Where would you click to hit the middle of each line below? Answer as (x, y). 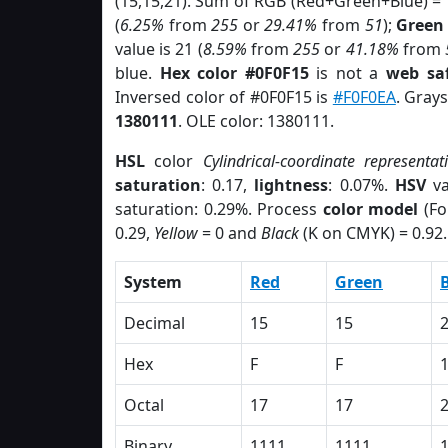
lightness (291, 185)
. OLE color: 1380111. (256, 121)
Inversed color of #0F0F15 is (224, 97)
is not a (347, 73)
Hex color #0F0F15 (234, 73)
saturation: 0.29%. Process (219, 209)
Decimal (154, 323)
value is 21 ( (159, 49)
